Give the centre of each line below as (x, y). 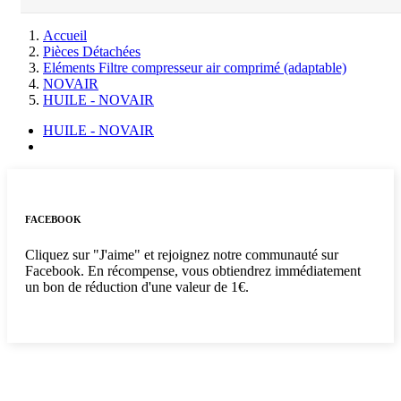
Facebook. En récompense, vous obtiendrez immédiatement (193, 270)
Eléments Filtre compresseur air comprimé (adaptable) (195, 68)
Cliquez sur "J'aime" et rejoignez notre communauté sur (182, 254)
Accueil (65, 35)
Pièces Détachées (92, 51)
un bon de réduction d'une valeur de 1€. (137, 286)
